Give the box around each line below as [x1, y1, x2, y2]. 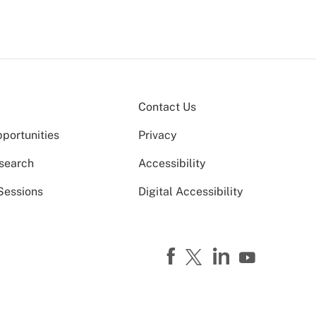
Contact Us [138, 100, 196, 114]
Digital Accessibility [138, 185, 243, 199]
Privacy [138, 128, 177, 142]
